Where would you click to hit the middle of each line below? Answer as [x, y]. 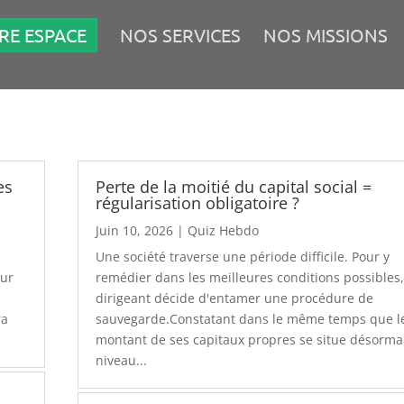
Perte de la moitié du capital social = [234, 186]
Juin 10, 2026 [135, 230]
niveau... [122, 360]
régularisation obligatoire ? [198, 202]
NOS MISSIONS [326, 35]
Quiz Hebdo [224, 230]
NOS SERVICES [180, 35]
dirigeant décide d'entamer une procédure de [235, 298]
